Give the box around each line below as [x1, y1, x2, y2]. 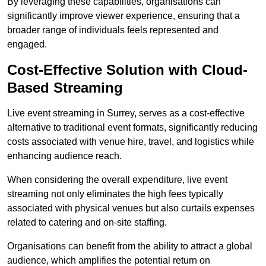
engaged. [7, 39, 47, 50]
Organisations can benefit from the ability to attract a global [7, 241, 252, 252]
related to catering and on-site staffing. [7, 217, 167, 228]
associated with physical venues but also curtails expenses [7, 203, 255, 214]
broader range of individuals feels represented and [7, 25, 218, 36]
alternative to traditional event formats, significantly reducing [7, 122, 258, 133]
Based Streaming [7, 80, 123, 96]
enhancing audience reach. [7, 151, 122, 161]
